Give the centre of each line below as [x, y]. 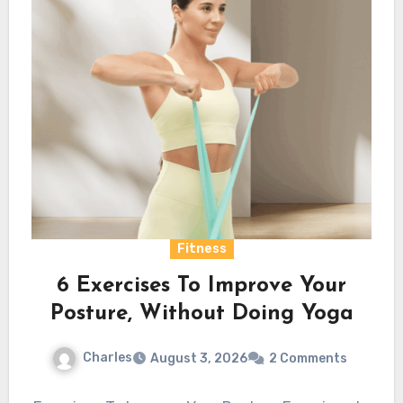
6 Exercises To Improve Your [201, 286]
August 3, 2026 [199, 358]
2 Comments [308, 358]
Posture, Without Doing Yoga [201, 313]
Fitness [201, 248]
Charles [107, 357]
